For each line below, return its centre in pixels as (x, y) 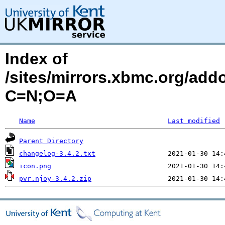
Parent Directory (51, 141)
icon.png (35, 166)
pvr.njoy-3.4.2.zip (55, 179)
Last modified (194, 121)
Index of (36, 59)
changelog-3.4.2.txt (57, 153)
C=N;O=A (41, 96)
